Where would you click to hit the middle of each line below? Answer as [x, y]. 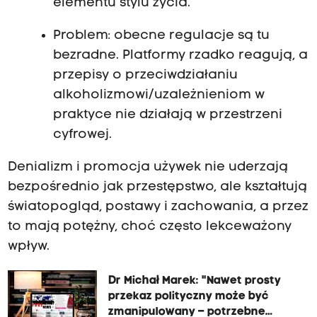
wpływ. [28, 247]
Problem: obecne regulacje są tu [161, 36]
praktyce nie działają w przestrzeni [167, 115]
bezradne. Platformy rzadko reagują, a [180, 56]
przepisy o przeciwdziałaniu [145, 76]
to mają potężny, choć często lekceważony [149, 227]
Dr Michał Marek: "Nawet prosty [194, 281]
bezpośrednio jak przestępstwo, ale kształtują [157, 188]
